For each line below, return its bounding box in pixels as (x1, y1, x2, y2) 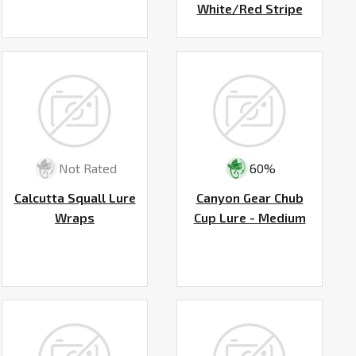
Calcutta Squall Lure (14, 189, 136, 205)
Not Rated (58, 161, 117, 176)
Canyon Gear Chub (195, 189, 304, 205)
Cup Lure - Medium (193, 209, 306, 225)
